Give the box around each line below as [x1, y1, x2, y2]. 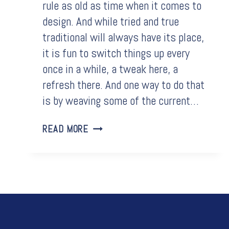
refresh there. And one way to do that [42, 77, 204, 93]
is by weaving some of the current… [42, 93, 199, 108]
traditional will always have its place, [42, 29, 204, 45]
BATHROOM [88, 120, 131, 132]
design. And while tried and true [42, 13, 179, 29]
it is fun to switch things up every [42, 45, 190, 61]
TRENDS [88, 133, 120, 145]
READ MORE [42, 123, 89, 135]
